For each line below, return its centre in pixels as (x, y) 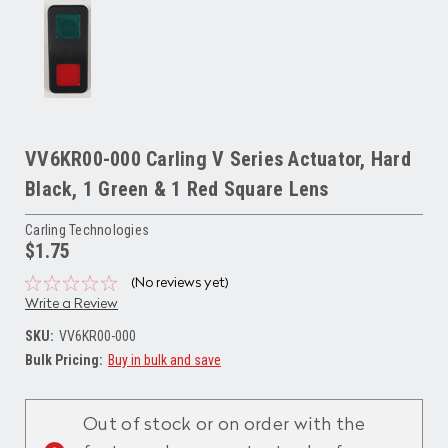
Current (48, 383)
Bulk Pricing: (64, 359)
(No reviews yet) (179, 282)
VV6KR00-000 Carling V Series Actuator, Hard (218, 158)
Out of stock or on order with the (224, 424)
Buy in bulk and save (164, 359)
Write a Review (71, 303)
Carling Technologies (87, 229)
